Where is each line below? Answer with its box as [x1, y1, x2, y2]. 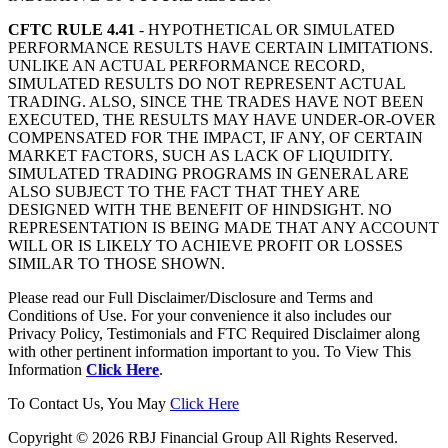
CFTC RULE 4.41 [8, 20, 135, 38]
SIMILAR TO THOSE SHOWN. [8, 254, 225, 272]
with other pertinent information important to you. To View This [8, 342, 411, 360]
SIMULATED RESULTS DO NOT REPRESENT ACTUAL [8, 74, 405, 92]
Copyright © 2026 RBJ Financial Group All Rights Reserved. [8, 428, 398, 446]
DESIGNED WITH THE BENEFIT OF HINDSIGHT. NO [8, 200, 392, 218]
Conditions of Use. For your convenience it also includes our [8, 306, 391, 324]
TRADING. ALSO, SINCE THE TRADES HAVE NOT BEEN [8, 92, 424, 110]
